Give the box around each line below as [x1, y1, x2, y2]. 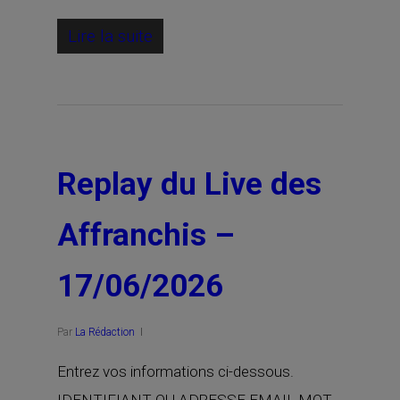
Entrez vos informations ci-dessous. [57, 362, 294, 380]
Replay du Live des [57, 166, 321, 203]
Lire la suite [68, 26, 153, 46]
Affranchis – [57, 217, 235, 254]
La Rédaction [75, 326, 135, 338]
